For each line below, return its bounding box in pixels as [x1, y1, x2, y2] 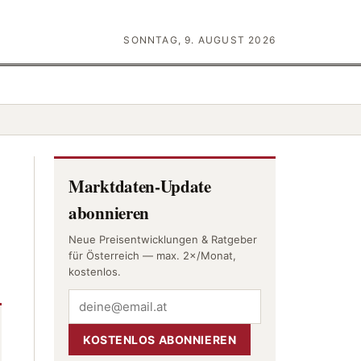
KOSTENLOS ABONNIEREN [83, 333, 237, 346]
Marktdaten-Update [68, 174, 211, 198]
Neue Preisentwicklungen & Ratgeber [68, 233, 257, 246]
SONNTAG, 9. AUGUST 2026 [123, 34, 276, 46]
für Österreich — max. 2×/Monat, [68, 249, 236, 262]
